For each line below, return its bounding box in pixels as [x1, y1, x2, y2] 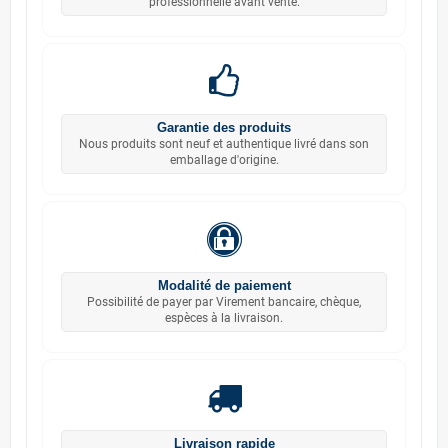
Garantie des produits [157, 119, 291, 135]
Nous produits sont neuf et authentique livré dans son [79, 136, 369, 151]
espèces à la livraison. [165, 310, 283, 325]
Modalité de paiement [157, 277, 291, 293]
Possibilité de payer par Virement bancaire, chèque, [87, 294, 361, 309]
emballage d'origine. [169, 152, 279, 167]
